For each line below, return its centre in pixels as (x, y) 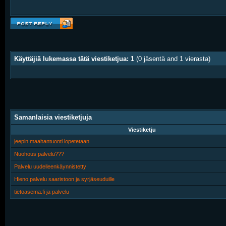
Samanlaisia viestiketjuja (53, 117)
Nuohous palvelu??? (39, 154)
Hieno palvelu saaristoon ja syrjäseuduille (64, 179)
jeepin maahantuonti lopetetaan (52, 141)
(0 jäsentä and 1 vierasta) (173, 59)
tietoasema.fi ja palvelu (42, 192)
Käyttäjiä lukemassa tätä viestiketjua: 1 (75, 59)
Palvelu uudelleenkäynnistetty (50, 166)
